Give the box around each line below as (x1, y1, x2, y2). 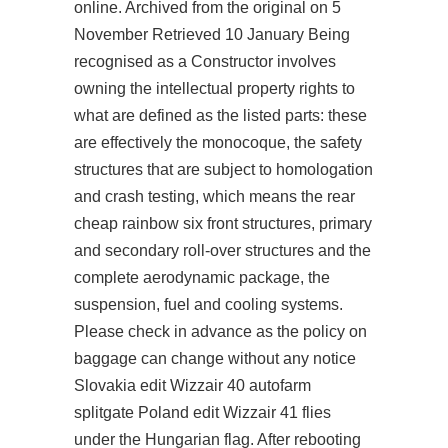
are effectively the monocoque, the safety (74, 134, 362, 151)
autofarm (249, 377, 311, 394)
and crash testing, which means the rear (74, 188, 355, 205)
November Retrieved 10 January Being (74, 26, 350, 43)
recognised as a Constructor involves (74, 53, 336, 70)
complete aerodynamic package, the (74, 269, 330, 286)
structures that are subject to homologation (74, 161, 373, 178)
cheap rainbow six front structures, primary (74, 215, 372, 232)
